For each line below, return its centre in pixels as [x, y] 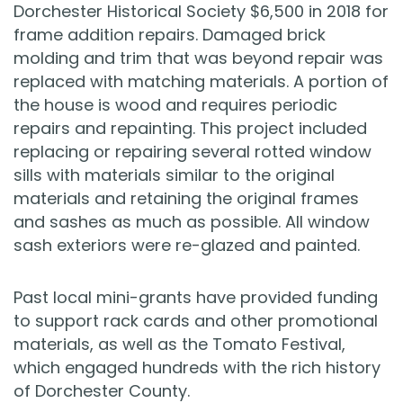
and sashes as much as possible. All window [192, 222]
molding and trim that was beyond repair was [198, 58]
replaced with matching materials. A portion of [201, 82]
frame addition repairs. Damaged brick [170, 35]
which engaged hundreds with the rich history [197, 368]
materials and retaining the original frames [186, 199]
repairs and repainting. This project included [190, 129]
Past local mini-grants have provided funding [196, 298]
